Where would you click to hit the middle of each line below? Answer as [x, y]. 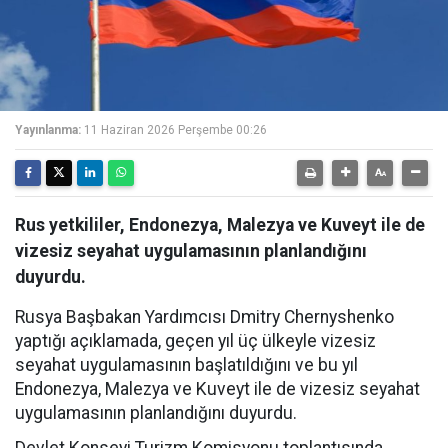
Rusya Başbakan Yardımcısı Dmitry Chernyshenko [204, 317]
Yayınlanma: [48, 130]
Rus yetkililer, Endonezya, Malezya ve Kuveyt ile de [220, 225]
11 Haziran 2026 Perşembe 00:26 [175, 130]
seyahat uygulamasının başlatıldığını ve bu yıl [186, 365]
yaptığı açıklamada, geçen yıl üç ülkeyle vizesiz [195, 341]
